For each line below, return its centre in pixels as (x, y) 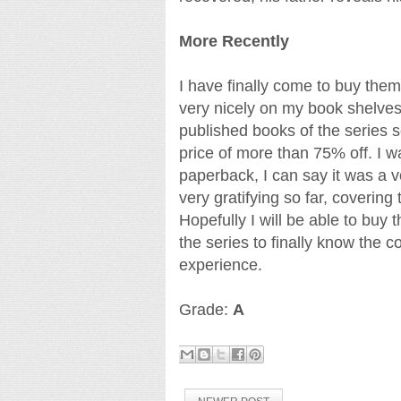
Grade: (205, 310)
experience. (220, 265)
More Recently (234, 42)
